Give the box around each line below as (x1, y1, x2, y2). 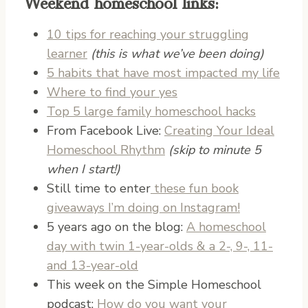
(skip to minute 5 (168, 141, 261, 158)
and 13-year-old (47, 256, 138, 274)
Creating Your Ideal (164, 122, 274, 139)
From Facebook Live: (47, 122, 164, 139)
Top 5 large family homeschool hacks (47, 102, 256, 120)
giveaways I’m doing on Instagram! (47, 199, 240, 216)
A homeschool (186, 218, 266, 235)
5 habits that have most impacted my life (47, 64, 280, 81)
